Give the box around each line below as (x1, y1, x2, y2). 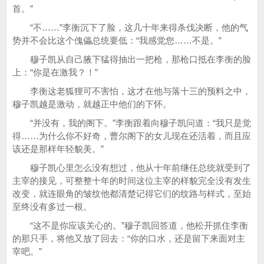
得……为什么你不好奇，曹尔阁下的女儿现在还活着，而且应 (12, 131, 251, 141)
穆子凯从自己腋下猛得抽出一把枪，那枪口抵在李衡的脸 (12, 54, 251, 64)
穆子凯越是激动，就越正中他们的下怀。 (12, 99, 171, 109)
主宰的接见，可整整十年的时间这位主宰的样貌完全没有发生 (12, 176, 251, 186)
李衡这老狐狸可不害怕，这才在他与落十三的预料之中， (12, 86, 251, 96)
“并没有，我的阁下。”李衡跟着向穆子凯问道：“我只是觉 (12, 118, 251, 128)
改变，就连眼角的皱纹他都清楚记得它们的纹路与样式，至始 (12, 189, 251, 199)
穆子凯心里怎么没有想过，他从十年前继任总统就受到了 (12, 163, 251, 173)
